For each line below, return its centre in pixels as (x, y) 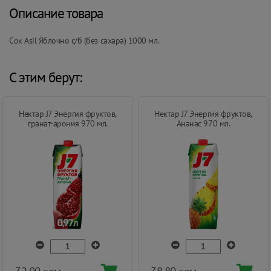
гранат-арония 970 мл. (68, 123)
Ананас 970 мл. (203, 123)
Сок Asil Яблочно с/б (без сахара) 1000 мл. (84, 40)
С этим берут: (45, 77)
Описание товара (56, 13)
